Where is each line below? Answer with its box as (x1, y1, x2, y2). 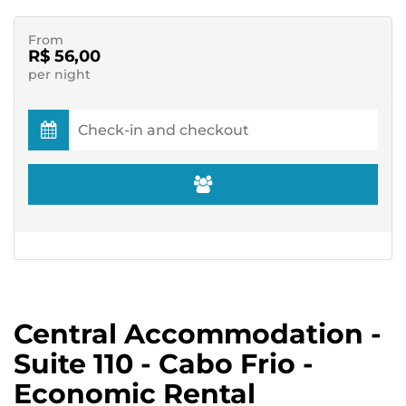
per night (28, 67, 91, 82)
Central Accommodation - (14, 317, 382, 351)
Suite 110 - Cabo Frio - (14, 347, 314, 381)
